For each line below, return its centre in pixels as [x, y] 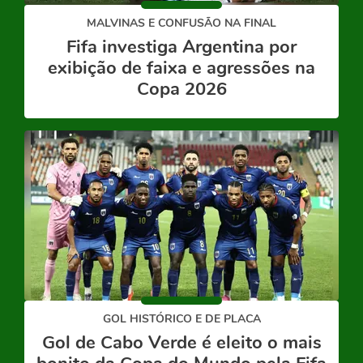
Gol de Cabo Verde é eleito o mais [181, 343]
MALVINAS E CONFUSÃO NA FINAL [181, 23]
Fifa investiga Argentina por [181, 47]
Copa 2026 [181, 89]
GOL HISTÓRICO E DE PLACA [181, 319]
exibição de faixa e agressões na [181, 68]
